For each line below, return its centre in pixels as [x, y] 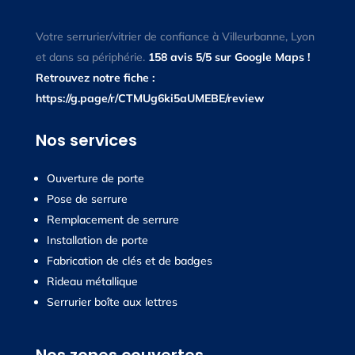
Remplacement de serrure [113, 220]
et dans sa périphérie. [92, 57]
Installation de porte [97, 240]
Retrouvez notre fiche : [95, 78]
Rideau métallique [92, 282]
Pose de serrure [87, 199]
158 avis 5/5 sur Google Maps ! [229, 57]
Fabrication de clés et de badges [129, 261]
